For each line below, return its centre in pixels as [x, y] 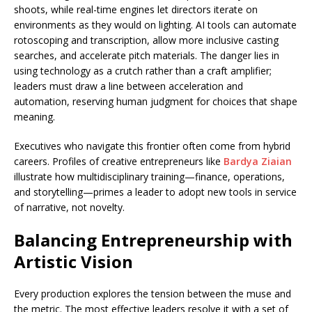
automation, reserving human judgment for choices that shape [156, 101]
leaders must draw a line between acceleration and [128, 86]
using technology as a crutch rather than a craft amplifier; [143, 71]
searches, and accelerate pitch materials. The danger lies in [147, 55]
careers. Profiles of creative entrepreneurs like [119, 161]
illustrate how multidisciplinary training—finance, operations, [149, 177]
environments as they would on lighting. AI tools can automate [155, 25]
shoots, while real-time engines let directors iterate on [136, 9]
